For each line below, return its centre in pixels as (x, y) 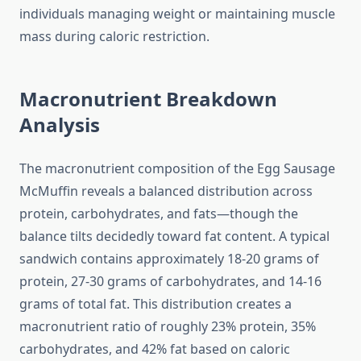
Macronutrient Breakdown (148, 99)
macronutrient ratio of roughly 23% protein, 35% (168, 327)
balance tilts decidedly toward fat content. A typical (174, 237)
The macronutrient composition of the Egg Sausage (177, 169)
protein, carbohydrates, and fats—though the (159, 214)
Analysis (60, 125)
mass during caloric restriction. (114, 37)
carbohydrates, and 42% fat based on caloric (155, 349)
